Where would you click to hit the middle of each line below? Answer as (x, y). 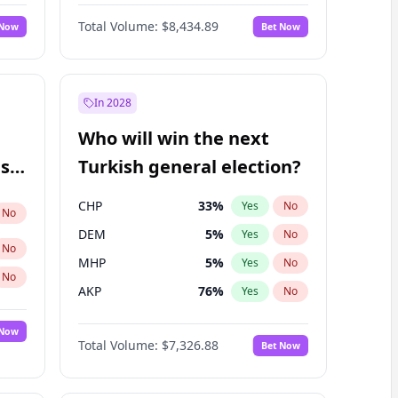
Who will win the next (173, 138)
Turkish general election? (189, 167)
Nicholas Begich (126, 15)
